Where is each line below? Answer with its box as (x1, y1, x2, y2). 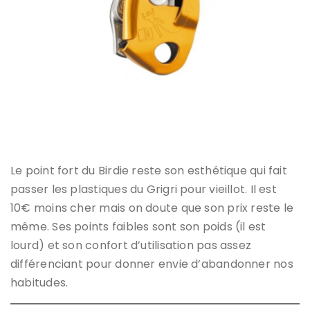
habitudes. (10, 274, 69, 291)
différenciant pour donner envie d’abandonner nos (10, 255, 293, 272)
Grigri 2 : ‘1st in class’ (102, 123, 208, 138)
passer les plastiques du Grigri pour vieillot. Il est (10, 181, 277, 197)
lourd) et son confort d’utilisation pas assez (10, 237, 252, 253)
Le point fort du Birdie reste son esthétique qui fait (10, 162, 287, 179)
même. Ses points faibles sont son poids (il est (10, 218, 266, 235)
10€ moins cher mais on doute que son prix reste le (10, 199, 294, 216)
